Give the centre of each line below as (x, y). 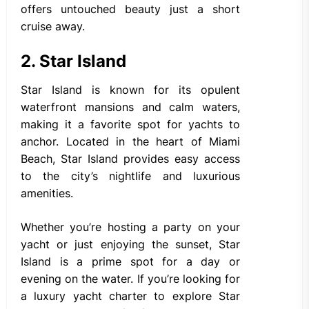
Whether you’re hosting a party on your (130, 227)
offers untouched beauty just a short (130, 9)
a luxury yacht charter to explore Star (130, 296)
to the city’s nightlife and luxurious (130, 176)
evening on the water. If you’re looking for (130, 279)
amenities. (47, 193)
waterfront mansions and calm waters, (130, 107)
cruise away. (53, 27)
